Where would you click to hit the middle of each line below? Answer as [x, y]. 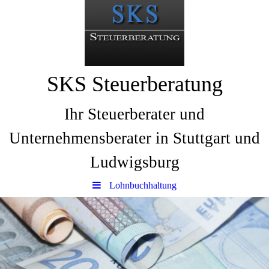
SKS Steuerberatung [134, 84]
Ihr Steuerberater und [134, 114]
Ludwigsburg [134, 162]
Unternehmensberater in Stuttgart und [134, 138]
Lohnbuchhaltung [143, 185]
